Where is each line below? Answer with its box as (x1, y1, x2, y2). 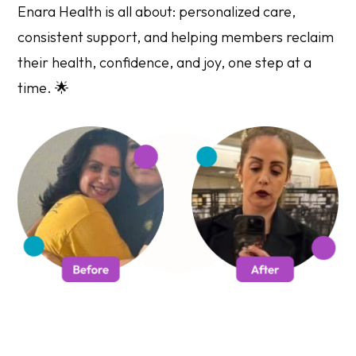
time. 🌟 (17, 78, 70, 97)
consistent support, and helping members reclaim (17, 27, 335, 46)
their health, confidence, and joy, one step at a (17, 52, 312, 72)
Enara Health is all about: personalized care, (17, 2, 296, 21)
